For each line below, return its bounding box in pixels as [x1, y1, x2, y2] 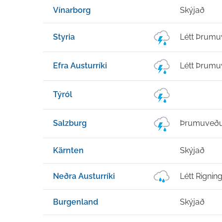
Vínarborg [53, 5, 91, 15]
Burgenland [53, 197, 98, 207]
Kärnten [53, 146, 84, 155]
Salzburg [53, 118, 87, 128]
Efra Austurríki [53, 61, 107, 70]
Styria [53, 32, 75, 42]
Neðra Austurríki [53, 171, 115, 181]
